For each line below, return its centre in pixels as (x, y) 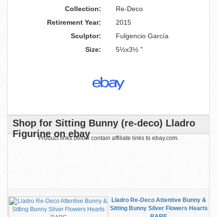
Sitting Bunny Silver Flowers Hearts (159, 208)
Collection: (83, 9)
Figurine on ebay (51, 134)
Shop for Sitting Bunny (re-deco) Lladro (104, 123)
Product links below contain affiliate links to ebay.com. (108, 138)
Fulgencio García (142, 36)
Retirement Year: (74, 22)
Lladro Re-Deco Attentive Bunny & (159, 200)
